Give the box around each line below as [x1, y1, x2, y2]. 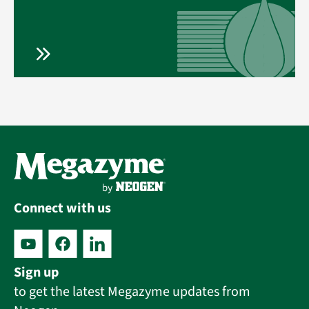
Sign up [14, 263, 59, 283]
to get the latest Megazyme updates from [14, 282, 250, 302]
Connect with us [14, 199, 111, 219]
